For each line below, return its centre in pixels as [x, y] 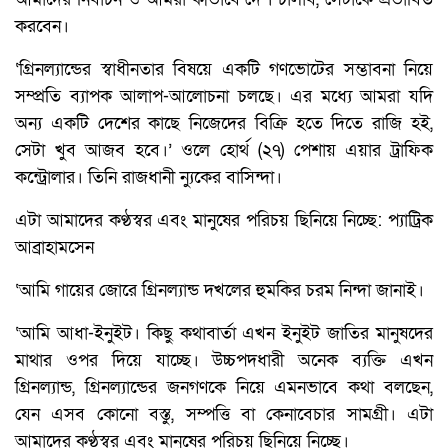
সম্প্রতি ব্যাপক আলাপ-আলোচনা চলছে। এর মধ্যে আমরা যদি [224, 97]
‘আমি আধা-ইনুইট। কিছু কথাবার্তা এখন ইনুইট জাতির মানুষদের [224, 334]
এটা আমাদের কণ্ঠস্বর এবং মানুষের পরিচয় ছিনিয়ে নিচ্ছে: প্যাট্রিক [224, 221]
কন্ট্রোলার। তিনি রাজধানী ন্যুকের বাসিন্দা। [148, 178]
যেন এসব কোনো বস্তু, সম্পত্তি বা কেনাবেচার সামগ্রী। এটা [224, 415]
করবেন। [42, 27]
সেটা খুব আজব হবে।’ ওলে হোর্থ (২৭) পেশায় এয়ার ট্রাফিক [224, 151]
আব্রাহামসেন [54, 248]
